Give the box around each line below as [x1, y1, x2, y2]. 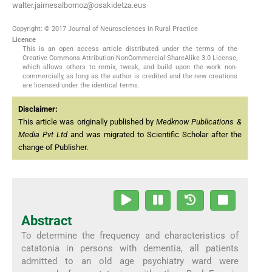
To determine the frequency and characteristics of [21, 229, 239, 241]
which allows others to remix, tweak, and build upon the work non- [22, 63, 238, 72]
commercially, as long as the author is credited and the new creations [22, 72, 238, 81]
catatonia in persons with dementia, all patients [21, 242, 239, 254]
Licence [12, 36, 36, 44]
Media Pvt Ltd [18, 130, 67, 140]
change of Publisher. [18, 143, 88, 152]
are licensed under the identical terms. [22, 81, 140, 90]
